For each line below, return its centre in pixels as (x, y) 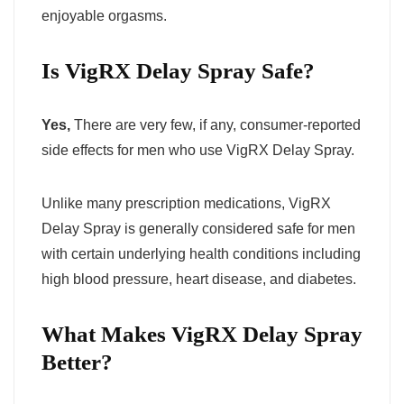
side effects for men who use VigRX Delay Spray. (198, 150)
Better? (77, 362)
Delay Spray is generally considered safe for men (198, 228)
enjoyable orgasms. (104, 15)
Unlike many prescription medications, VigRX (186, 203)
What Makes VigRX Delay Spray (202, 334)
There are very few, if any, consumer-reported (216, 124)
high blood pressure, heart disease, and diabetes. (199, 279)
